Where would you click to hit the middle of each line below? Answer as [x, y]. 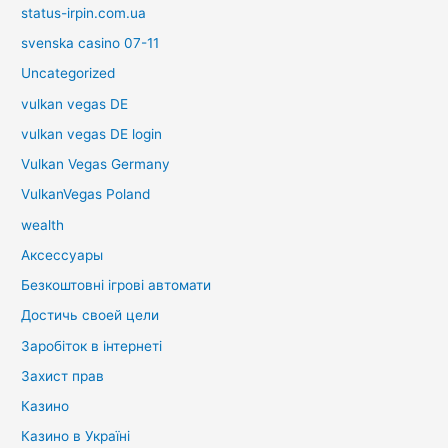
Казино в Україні [76, 436]
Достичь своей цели [90, 315]
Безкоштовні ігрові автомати [116, 285]
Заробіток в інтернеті [92, 345]
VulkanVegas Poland [86, 194]
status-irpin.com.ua [84, 12]
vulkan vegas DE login [92, 133]
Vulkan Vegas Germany [96, 164]
